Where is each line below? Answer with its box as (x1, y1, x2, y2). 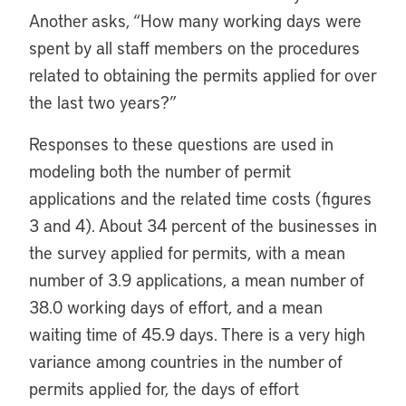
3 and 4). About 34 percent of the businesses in (29, 214, 377, 237)
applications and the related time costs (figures (29, 187, 372, 209)
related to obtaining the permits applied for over (29, 63, 376, 86)
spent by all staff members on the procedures (29, 36, 360, 59)
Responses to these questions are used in (29, 132, 333, 155)
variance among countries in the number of (29, 350, 343, 372)
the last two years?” (29, 91, 177, 113)
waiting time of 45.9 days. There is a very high (29, 323, 365, 345)
